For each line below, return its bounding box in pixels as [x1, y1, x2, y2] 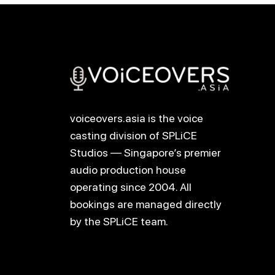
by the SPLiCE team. [70, 214, 168, 228]
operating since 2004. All [70, 180, 192, 193]
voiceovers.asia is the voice [70, 111, 203, 125]
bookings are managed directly [70, 197, 222, 211]
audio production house [70, 163, 186, 176]
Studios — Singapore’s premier [70, 145, 221, 159]
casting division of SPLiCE [70, 128, 197, 142]
